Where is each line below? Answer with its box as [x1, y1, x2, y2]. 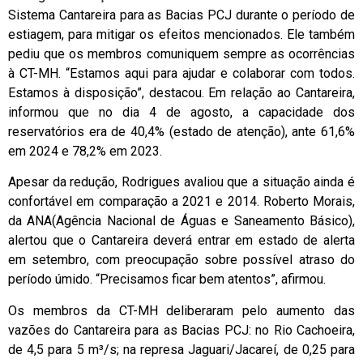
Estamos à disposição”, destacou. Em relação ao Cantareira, [8, 85, 355, 100]
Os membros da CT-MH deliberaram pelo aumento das [8, 302, 355, 318]
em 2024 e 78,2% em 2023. [8, 143, 162, 159]
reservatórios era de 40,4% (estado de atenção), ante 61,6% [8, 124, 355, 139]
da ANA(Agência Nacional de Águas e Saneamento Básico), [8, 213, 355, 229]
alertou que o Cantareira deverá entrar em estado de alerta [8, 233, 355, 249]
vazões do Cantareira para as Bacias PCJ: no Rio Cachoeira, [8, 322, 355, 338]
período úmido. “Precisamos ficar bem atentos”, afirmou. [8, 271, 326, 288]
